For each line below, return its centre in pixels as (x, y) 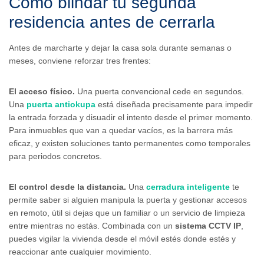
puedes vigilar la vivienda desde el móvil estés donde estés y (122, 238)
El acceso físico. (42, 91)
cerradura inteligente (188, 187)
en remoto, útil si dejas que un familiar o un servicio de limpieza (127, 212)
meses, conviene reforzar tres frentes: (80, 60)
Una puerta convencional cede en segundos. (159, 91)
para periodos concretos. (55, 156)
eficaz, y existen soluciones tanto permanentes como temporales (130, 143)
